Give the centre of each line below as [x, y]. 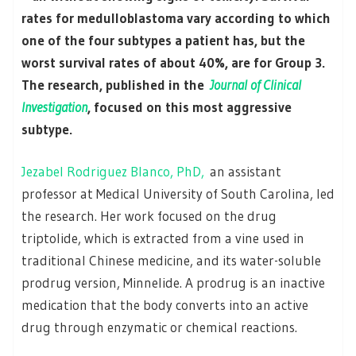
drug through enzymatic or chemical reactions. [159, 327]
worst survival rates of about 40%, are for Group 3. [173, 62]
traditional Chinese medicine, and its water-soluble [171, 261]
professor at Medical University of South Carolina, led [178, 194]
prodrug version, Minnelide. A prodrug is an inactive [173, 283]
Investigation [54, 106]
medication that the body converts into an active [165, 305]
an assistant [243, 172]
